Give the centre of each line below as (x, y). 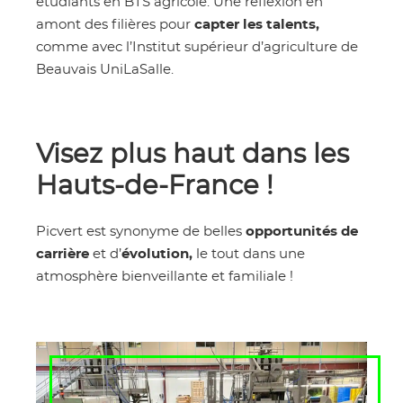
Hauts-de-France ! (155, 187)
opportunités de (302, 232)
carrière (63, 255)
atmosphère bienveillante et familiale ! (165, 277)
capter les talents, (257, 25)
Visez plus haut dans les (193, 156)
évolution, (157, 255)
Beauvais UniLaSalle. (105, 70)
